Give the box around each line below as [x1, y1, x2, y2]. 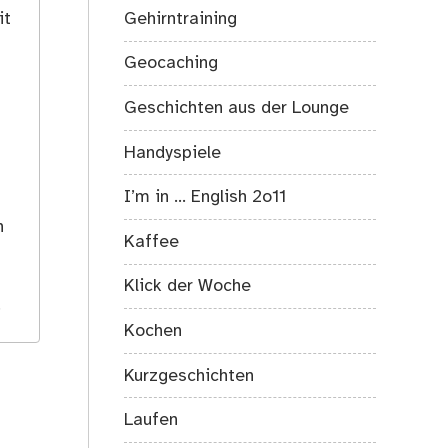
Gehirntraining [124, 9, 238, 28]
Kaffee [124, 232, 180, 251]
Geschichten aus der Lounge [124, 98, 350, 117]
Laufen [124, 411, 179, 430]
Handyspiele [124, 143, 222, 162]
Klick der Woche [124, 277, 252, 296]
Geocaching [124, 54, 219, 73]
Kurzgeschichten [124, 366, 255, 385]
